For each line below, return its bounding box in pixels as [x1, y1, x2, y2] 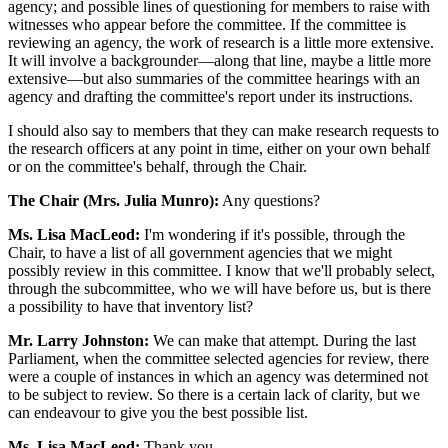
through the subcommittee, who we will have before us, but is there [8, 279, 431, 297]
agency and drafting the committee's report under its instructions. [8, 87, 413, 105]
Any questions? [219, 191, 320, 209]
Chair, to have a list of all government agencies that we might [8, 243, 392, 261]
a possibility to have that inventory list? [8, 297, 253, 315]
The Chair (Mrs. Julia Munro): [8, 191, 219, 209]
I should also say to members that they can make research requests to [8, 121, 439, 139]
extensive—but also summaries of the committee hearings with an [8, 69, 420, 87]
